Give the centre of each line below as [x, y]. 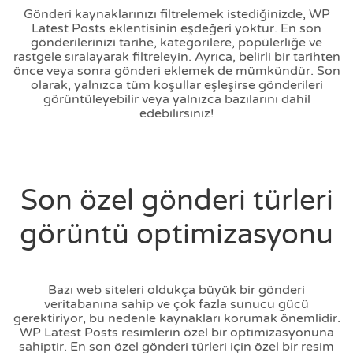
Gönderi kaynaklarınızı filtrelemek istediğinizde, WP [176, 14]
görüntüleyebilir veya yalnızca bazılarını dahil [176, 99]
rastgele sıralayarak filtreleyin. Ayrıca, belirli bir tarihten [176, 56]
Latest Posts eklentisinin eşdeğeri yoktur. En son [176, 28]
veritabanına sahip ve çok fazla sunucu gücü [176, 304]
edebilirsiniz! [176, 113]
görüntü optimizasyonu [176, 234]
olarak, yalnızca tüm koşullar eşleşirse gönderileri [176, 85]
